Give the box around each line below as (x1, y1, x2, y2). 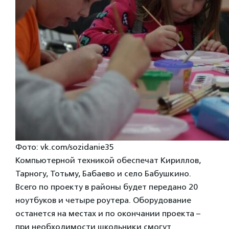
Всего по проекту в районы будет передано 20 (15, 181, 198, 192)
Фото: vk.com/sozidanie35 (15, 142, 114, 152)
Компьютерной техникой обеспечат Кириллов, (15, 155, 201, 165)
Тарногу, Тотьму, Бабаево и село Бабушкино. (15, 168, 191, 178)
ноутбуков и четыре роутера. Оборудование (15, 195, 191, 205)
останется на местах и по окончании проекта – (15, 208, 200, 218)
